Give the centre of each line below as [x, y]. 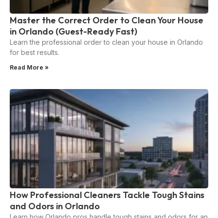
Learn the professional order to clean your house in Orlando [106, 42]
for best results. [35, 52]
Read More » [29, 67]
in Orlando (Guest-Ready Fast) [73, 31]
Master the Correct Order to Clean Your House [107, 20]
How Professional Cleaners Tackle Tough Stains [107, 195]
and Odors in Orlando [55, 206]
